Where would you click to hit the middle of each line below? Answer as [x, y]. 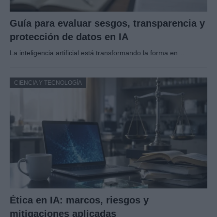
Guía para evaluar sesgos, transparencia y [107, 23]
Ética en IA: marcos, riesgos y [79, 200]
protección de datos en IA [69, 37]
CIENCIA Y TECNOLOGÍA [48, 83]
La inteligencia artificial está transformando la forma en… [97, 53]
